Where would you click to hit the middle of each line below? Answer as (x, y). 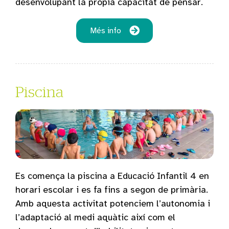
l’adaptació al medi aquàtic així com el (95, 217)
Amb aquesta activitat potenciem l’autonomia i (113, 203)
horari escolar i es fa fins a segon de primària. (112, 189)
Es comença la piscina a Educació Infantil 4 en (112, 176)
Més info (105, 30)
